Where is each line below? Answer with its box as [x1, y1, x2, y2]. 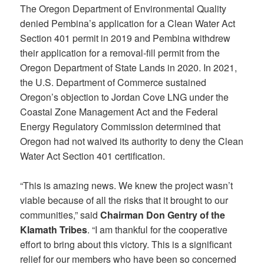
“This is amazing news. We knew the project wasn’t [20, 178, 233, 192]
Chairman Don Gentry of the [100, 207, 226, 222]
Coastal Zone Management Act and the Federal [20, 104, 219, 118]
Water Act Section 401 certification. [20, 148, 166, 163]
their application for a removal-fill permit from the [20, 45, 220, 60]
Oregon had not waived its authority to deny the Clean [20, 134, 244, 148]
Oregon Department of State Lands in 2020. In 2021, [20, 60, 237, 74]
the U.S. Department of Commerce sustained [20, 75, 207, 89]
